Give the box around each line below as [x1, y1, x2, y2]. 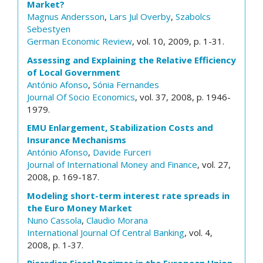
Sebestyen [27, 23, 70, 35]
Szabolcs [176, 11, 211, 22]
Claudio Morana [86, 214, 148, 226]
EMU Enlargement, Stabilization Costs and [27, 122, 213, 133]
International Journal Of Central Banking [27, 226, 184, 238]
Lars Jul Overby [109, 11, 171, 22]
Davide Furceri [93, 146, 151, 158]
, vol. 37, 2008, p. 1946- [135, 90, 231, 103]
